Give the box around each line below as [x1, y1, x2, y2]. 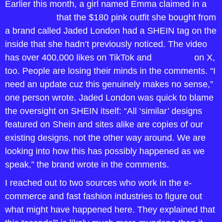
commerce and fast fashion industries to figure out [5, 191, 202, 201]
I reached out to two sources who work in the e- [5, 178, 192, 188]
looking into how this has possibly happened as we [5, 146, 205, 156]
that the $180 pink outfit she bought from [54, 12, 216, 22]
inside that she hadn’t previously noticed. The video [5, 39, 207, 49]
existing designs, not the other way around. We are [5, 133, 206, 143]
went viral [154, 53, 192, 62]
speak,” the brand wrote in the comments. [5, 160, 169, 169]
